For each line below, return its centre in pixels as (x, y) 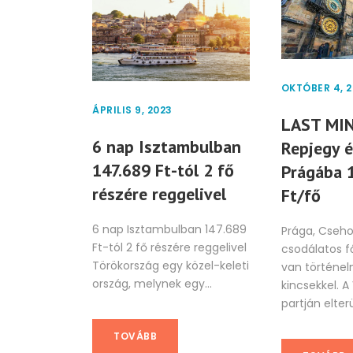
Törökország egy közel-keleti (171, 266)
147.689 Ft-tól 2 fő (163, 171)
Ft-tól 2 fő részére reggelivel (169, 248)
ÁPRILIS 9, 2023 (132, 110)
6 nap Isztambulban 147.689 (169, 230)
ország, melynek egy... (152, 284)
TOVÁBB (135, 336)
